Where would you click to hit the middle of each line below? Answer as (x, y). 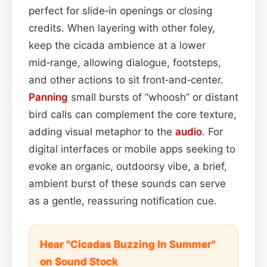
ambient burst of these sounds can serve (127, 183)
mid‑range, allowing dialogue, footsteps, (125, 62)
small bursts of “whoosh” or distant (153, 97)
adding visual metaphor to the (102, 131)
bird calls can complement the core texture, (133, 114)
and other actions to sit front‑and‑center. (126, 80)
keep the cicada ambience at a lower (117, 45)
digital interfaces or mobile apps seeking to (132, 149)
